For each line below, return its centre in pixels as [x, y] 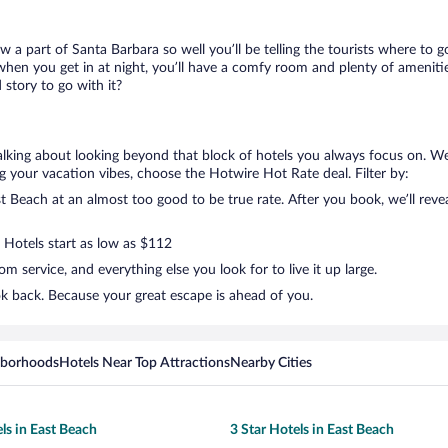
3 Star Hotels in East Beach [312, 430]
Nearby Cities [271, 363]
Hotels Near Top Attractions [144, 363]
